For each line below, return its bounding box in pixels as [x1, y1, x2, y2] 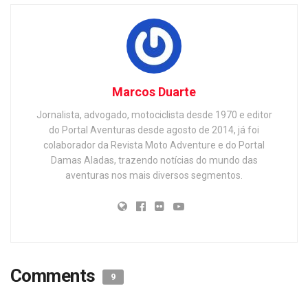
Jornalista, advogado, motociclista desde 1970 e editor [36, 109, 272, 121]
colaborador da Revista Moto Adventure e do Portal [43, 140, 265, 151]
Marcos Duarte [112, 85, 196, 100]
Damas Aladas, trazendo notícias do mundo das [50, 155, 258, 166]
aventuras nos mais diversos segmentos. [65, 170, 243, 181]
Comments [10, 265, 100, 287]
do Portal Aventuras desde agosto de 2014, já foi [49, 124, 259, 136]
